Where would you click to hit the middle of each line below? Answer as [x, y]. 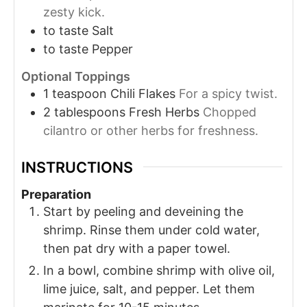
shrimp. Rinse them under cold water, [151, 230]
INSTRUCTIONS [77, 167]
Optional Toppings [76, 76]
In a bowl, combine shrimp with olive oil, [159, 271]
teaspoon [79, 93]
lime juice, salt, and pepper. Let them [149, 289]
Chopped [230, 112]
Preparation [56, 195]
